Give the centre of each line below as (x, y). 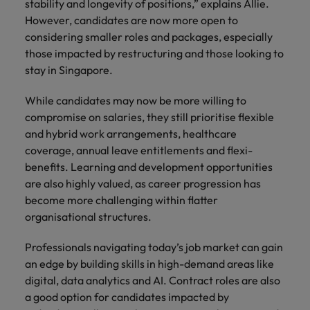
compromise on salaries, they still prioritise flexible (149, 117)
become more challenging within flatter (121, 200)
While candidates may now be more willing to (136, 100)
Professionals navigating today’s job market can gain (154, 247)
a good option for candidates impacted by (127, 297)
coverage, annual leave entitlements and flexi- (139, 150)
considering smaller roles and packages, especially (149, 37)
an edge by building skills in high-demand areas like (149, 264)
